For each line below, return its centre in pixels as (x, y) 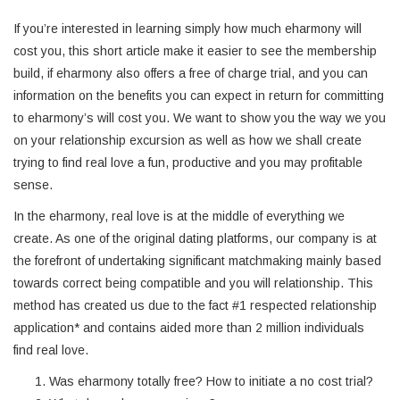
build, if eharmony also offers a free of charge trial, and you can (191, 73)
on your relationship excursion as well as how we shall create (187, 140)
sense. (33, 185)
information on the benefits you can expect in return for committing (199, 96)
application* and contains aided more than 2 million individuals (189, 328)
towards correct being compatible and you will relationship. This (193, 283)
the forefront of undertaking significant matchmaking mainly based (197, 261)
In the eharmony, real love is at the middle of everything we (179, 216)
